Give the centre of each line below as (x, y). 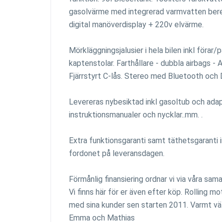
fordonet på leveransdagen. (117, 153)
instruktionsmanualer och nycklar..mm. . (136, 115)
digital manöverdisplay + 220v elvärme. (136, 25)
